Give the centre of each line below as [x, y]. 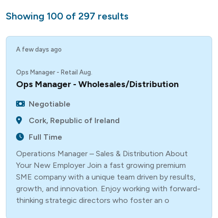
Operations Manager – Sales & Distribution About [102, 154]
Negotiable [50, 104]
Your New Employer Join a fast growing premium [101, 165]
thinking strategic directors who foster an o [93, 200]
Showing [25, 16]
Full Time [46, 137]
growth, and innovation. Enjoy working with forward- [108, 189]
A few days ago [39, 49]
